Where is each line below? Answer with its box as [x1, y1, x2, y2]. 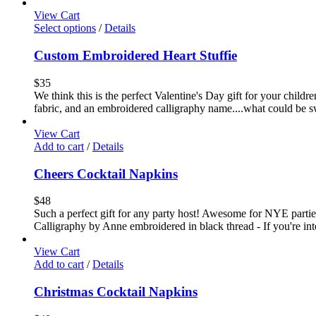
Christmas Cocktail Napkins [34, 284, 197, 300]
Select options [34, 22, 96, 35]
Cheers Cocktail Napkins [34, 166, 178, 181]
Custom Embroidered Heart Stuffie [34, 48, 237, 63]
